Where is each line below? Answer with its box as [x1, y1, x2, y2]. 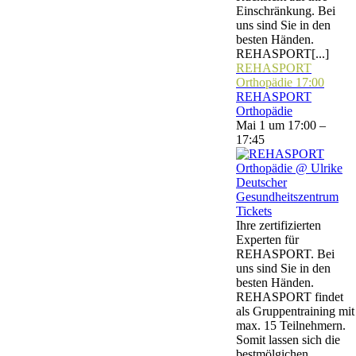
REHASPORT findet [236, 290, 343, 304]
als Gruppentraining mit [236, 304, 354, 318]
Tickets [236, 204, 272, 218]
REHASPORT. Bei [236, 247, 335, 261]
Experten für [236, 233, 299, 246]
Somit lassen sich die [236, 333, 340, 346]
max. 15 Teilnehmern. [236, 319, 346, 332]
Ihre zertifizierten [236, 219, 321, 232]
